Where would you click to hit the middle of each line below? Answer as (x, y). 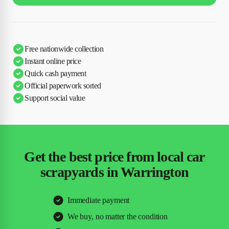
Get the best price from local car (114, 156)
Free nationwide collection (64, 49)
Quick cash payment (55, 74)
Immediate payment (98, 200)
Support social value (55, 98)
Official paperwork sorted (63, 86)
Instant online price (53, 61)
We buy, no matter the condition (118, 216)
